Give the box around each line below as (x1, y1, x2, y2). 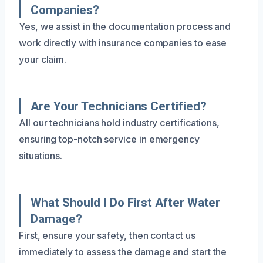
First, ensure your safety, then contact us (19, 229, 195, 241)
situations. (19, 149, 63, 161)
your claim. (19, 53, 67, 65)
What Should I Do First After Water (31, 195, 221, 210)
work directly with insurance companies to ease (19, 36, 227, 49)
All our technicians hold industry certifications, (19, 116, 220, 129)
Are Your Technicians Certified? (31, 99, 207, 113)
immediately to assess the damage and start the (19, 245, 227, 258)
